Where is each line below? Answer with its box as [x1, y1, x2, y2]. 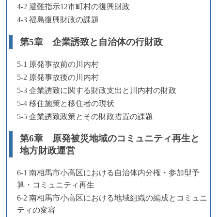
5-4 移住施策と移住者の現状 [17, 99, 114, 108]
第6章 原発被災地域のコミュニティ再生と [19, 133, 200, 144]
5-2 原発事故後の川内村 [17, 73, 99, 81]
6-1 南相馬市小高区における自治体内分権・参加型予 [17, 168, 200, 177]
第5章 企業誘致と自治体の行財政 [19, 37, 163, 47]
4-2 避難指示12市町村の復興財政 [17, 2, 130, 11]
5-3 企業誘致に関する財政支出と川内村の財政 [17, 86, 176, 94]
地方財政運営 [19, 145, 75, 156]
